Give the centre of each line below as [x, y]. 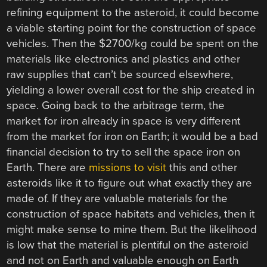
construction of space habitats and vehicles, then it [131, 214]
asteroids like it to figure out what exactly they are [130, 183]
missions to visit [128, 167]
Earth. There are [48, 167]
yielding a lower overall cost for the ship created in [131, 90]
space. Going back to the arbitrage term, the [116, 105]
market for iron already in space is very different [124, 121]
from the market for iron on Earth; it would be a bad [133, 136]
